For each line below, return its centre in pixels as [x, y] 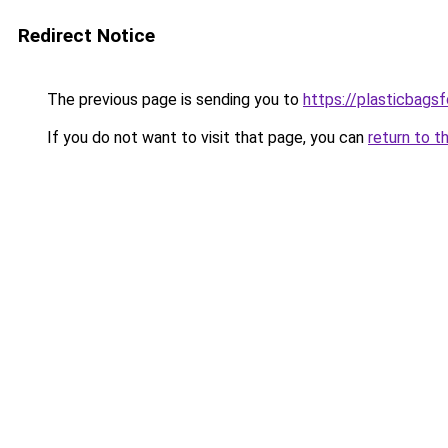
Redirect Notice [86, 35]
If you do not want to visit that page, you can [205, 137]
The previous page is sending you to [173, 99]
